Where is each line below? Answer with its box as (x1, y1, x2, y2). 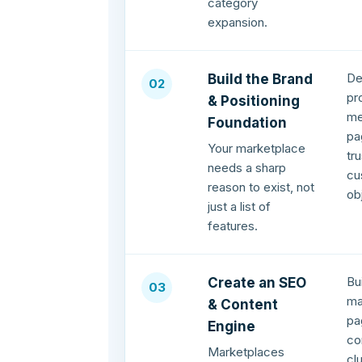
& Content (208, 297, 279, 314)
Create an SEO (208, 275, 307, 292)
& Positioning (208, 93, 301, 110)
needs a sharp (208, 160, 287, 176)
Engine (208, 318, 256, 335)
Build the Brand (208, 71, 314, 88)
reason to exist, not (208, 179, 315, 196)
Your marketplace (208, 141, 306, 157)
